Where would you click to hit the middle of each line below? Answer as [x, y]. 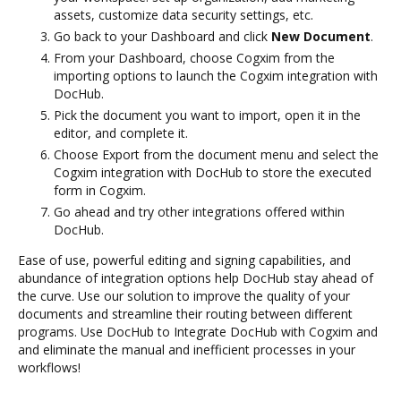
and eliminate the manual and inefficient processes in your [187, 349]
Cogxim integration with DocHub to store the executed [213, 172]
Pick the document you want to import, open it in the [207, 115]
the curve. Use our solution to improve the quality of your [184, 295]
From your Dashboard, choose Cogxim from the [194, 57]
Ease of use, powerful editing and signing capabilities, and [184, 260]
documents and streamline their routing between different [185, 313]
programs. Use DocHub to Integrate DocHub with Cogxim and [198, 331]
